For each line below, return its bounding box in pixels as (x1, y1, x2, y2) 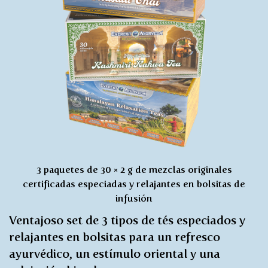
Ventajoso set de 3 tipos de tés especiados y (9, 213, 245, 227)
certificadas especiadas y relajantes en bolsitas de (23, 178, 245, 190)
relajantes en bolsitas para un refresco (9, 230, 220, 244)
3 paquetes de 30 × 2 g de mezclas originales (36, 164, 232, 175)
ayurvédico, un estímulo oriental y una (9, 246, 220, 261)
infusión (115, 193, 153, 204)
